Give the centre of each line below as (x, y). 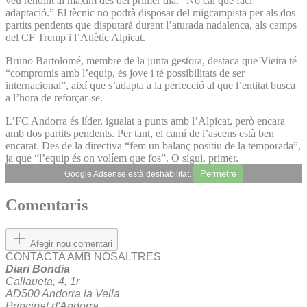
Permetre (218, 173)
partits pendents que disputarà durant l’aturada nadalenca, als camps (151, 25)
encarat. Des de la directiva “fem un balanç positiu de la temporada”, (153, 145)
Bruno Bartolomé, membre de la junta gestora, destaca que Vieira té (151, 60)
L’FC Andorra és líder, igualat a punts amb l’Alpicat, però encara (145, 121)
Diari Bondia (38, 269)
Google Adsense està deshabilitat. (128, 174)
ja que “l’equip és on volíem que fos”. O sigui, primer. (122, 158)
